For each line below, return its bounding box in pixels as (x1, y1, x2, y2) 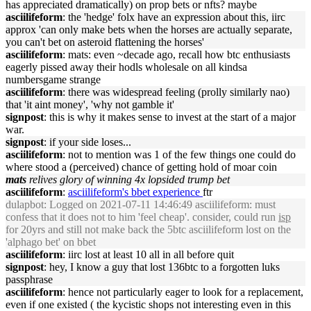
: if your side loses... (44, 136, 131, 148)
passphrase (6, 274, 53, 285)
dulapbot (6, 199, 44, 210)
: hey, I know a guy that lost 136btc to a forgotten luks (44, 261, 280, 273)
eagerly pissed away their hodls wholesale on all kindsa (6, 61, 247, 73)
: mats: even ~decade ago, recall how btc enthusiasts (62, 49, 290, 60)
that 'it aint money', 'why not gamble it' (6, 99, 174, 110)
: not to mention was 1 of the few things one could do (62, 149, 296, 160)
